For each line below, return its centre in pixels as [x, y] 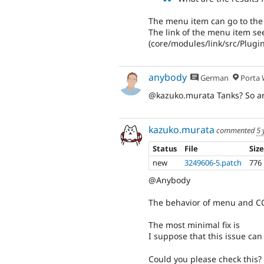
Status [165, 149]
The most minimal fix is [194, 225]
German [214, 78]
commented [235, 130]
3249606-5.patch [213, 163]
